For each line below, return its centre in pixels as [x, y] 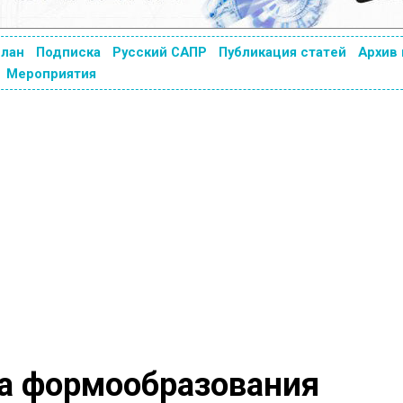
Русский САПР [159, 52]
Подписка [68, 52]
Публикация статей [282, 52]
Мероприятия [52, 74]
